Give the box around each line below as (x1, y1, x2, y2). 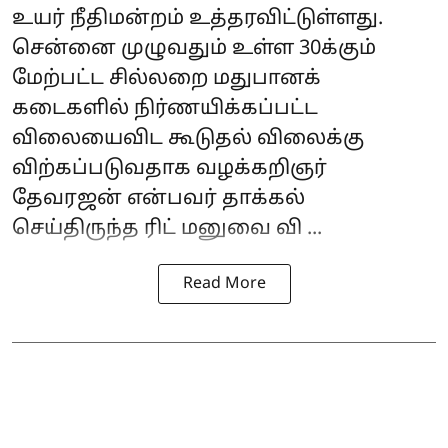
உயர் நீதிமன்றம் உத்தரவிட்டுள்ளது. (12, 6, 383, 31)
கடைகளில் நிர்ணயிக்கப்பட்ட (12, 96, 318, 121)
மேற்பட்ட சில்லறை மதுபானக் (12, 66, 321, 91)
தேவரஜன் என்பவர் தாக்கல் (12, 186, 305, 211)
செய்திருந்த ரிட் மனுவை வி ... (12, 216, 322, 241)
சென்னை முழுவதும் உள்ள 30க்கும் (12, 36, 376, 61)
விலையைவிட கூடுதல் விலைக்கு (12, 126, 364, 151)
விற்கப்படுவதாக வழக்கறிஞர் (12, 156, 327, 181)
